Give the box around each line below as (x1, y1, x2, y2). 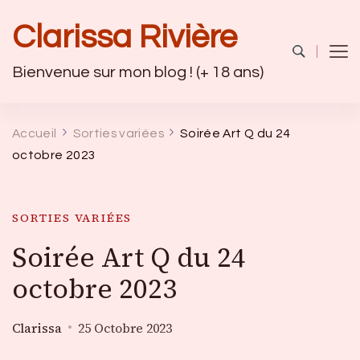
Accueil (12, 127, 57, 140)
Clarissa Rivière (12, 20, 237, 55)
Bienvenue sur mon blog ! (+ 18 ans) (12, 64, 264, 80)
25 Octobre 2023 (78, 320, 172, 337)
